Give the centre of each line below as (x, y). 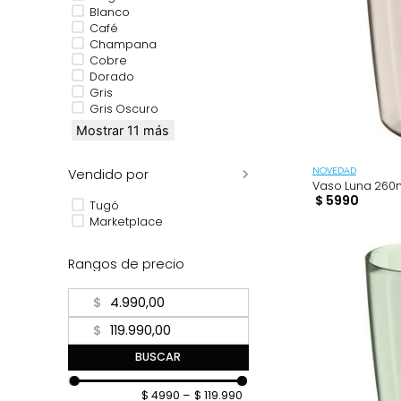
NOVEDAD (371, 235)
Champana (137, 93)
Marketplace (141, 291)
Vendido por (119, 239)
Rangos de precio (140, 338)
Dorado (124, 129)
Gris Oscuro (138, 165)
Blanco (122, 57)
